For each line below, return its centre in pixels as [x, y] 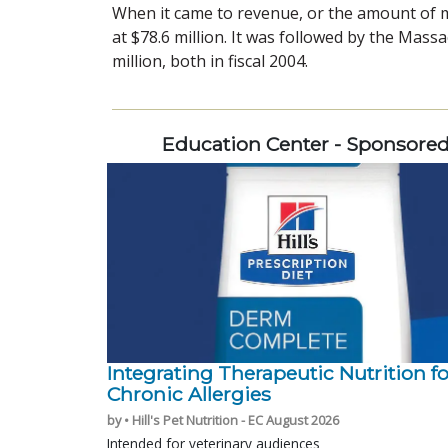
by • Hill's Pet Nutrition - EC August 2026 [223, 419]
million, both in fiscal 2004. [210, 60]
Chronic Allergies [189, 393]
